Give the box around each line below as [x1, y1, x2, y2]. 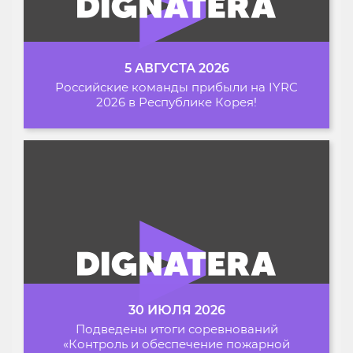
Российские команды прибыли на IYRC [55, 80, 298, 95]
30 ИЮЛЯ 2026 [128, 302, 225, 318]
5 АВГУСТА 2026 [124, 61, 229, 76]
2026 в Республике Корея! [96, 95, 257, 110]
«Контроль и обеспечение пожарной [63, 336, 290, 351]
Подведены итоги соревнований [75, 321, 278, 336]
